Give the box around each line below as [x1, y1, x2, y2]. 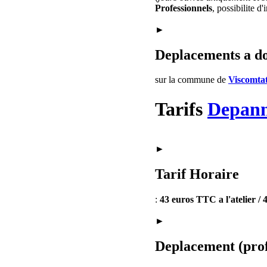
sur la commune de [155, 74, 228, 85]
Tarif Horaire [155, 166, 239, 182]
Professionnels [155, 2, 212, 13]
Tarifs [155, 98, 207, 120]
